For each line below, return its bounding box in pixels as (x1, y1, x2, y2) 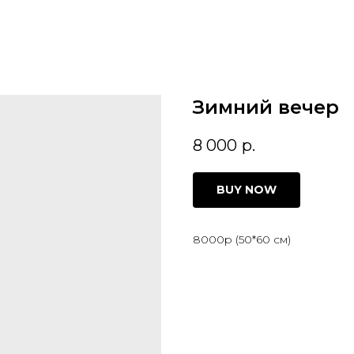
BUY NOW (217, 183, 277, 198)
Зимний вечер (193, 96, 339, 119)
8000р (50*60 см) (193, 232, 291, 247)
